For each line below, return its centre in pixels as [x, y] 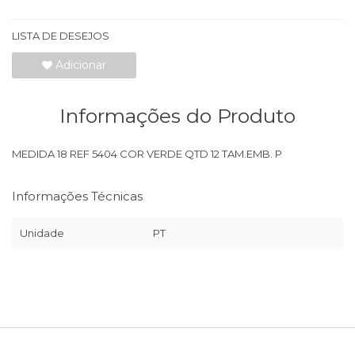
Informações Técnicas [77, 196]
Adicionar [79, 65]
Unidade [42, 233]
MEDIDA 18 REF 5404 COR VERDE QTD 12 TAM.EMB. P [147, 154]
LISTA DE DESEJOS [61, 36]
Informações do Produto [177, 116]
